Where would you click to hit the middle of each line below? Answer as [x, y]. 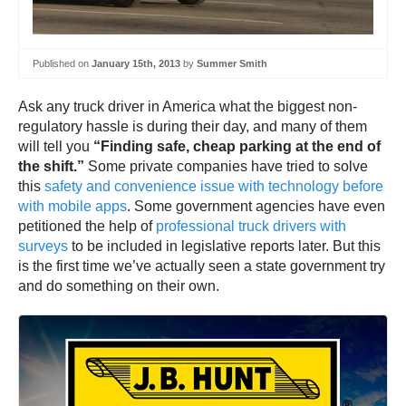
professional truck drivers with [251, 227]
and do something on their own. [119, 286]
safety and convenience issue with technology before [214, 187]
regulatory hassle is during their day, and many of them [193, 127]
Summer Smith [232, 63]
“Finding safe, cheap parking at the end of [237, 147]
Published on [62, 63]
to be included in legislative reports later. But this [224, 246]
